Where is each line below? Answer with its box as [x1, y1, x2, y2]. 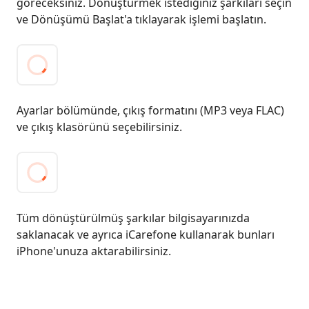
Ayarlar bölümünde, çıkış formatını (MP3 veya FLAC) [17, 103, 284, 118]
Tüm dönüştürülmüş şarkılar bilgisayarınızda [17, 210, 250, 226]
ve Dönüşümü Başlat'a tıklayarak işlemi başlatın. [17, 12, 266, 27]
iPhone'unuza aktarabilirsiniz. [17, 243, 171, 259]
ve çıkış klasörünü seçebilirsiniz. [17, 119, 182, 134]
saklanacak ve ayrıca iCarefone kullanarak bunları [17, 227, 275, 242]
